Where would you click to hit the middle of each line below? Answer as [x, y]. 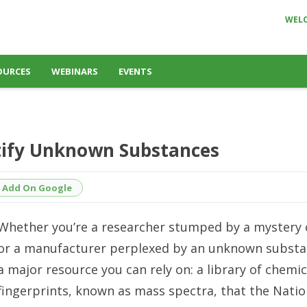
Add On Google [37, 187]
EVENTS [135, 71]
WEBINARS [75, 71]
